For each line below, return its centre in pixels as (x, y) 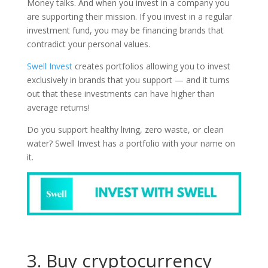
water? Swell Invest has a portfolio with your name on (131, 144)
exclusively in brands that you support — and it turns (128, 80)
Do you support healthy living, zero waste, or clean (125, 130)
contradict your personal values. (88, 44)
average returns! (58, 108)
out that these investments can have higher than (121, 94)
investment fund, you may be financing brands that (125, 31)
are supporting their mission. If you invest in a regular (129, 17)
